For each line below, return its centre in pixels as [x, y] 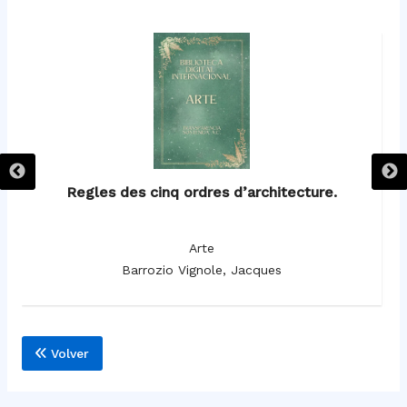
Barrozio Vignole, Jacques [201, 270]
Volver [67, 354]
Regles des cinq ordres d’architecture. [201, 193]
